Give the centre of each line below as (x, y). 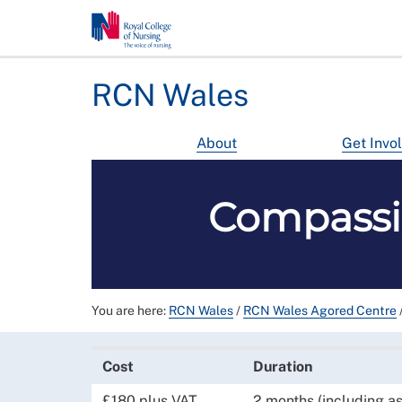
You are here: (130, 310)
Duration (283, 367)
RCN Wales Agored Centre (320, 310)
